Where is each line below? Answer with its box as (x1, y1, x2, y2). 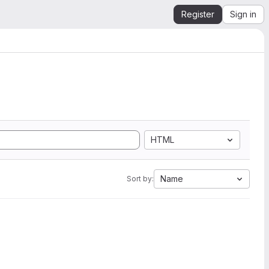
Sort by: (127, 174, 154, 183)
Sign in (230, 9, 256, 19)
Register (181, 9, 214, 19)
